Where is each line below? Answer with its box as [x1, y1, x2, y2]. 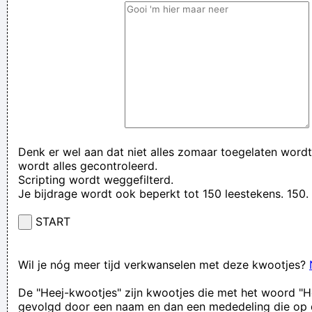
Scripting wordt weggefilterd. [18, 172, 173, 187]
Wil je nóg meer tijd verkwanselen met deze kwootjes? [18, 257, 309, 272]
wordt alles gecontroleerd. [18, 158, 157, 173]
